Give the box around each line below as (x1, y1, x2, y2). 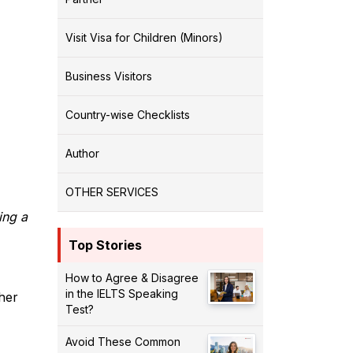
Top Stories (69, 236, 142, 253)
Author (65, 146, 99, 160)
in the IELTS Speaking (65, 286, 178, 300)
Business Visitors (65, 69, 152, 83)
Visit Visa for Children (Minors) (65, 30, 223, 44)
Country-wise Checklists (65, 107, 190, 121)
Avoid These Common (65, 334, 180, 348)
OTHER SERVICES (65, 184, 158, 199)
